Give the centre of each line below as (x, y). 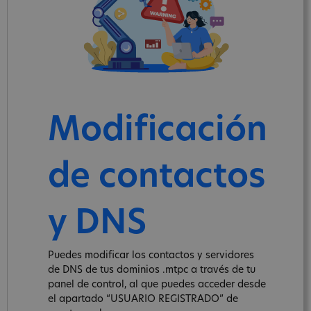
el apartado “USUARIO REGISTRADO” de (143, 299)
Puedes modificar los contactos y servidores (151, 255)
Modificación (158, 132)
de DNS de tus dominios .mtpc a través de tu (152, 270)
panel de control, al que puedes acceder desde (157, 285)
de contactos (157, 178)
